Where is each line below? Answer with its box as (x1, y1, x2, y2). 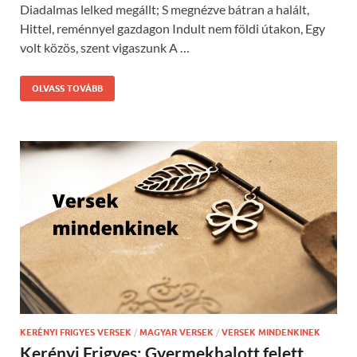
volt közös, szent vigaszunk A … (20, 40, 190, 56)
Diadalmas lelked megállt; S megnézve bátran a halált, (20, 2, 309, 18)
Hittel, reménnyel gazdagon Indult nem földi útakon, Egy (20, 21, 325, 37)
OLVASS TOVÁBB (32, 83, 103, 95)
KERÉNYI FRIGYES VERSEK (20, 327, 131, 339)
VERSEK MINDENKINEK (222, 327, 320, 339)
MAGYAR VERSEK (139, 327, 214, 339)
